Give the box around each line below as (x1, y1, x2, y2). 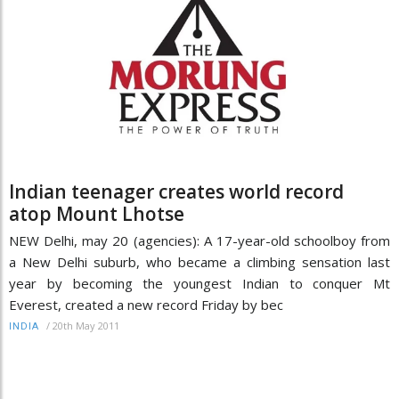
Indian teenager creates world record (9, 178, 344, 204)
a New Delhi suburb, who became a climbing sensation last (9, 252, 390, 271)
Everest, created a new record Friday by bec (9, 295, 283, 313)
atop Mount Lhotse (9, 200, 184, 226)
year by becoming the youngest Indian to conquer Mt (9, 273, 390, 292)
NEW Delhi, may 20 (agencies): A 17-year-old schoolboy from (9, 231, 390, 249)
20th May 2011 (53, 318, 119, 332)
